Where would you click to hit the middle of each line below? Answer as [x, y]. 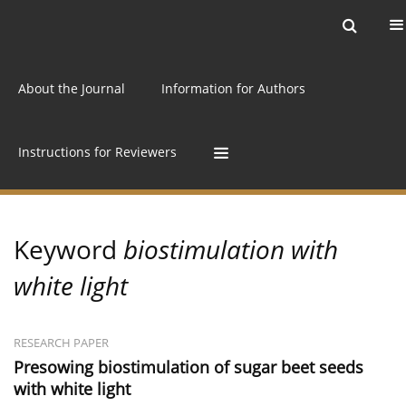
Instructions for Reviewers [97, 151]
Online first [275, 25]
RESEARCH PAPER [61, 343]
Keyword [68, 250]
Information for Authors [233, 88]
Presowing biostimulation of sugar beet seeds [188, 367]
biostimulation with [231, 250]
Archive [182, 25]
